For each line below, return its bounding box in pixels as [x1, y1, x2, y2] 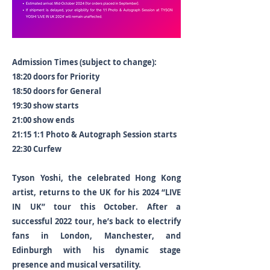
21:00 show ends [12, 115, 74, 125]
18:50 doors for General [12, 86, 103, 96]
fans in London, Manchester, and [12, 230, 181, 241]
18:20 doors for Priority [12, 71, 101, 82]
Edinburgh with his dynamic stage [12, 245, 181, 256]
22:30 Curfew [12, 143, 61, 154]
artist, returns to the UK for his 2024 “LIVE [12, 187, 181, 198]
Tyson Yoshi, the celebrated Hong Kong [12, 172, 181, 183]
